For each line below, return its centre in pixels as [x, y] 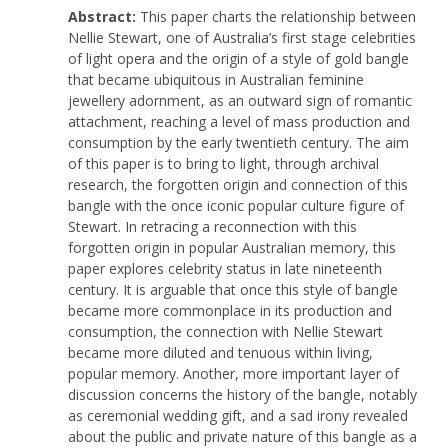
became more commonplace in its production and [230, 310]
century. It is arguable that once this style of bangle [233, 289]
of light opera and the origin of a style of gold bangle [238, 58]
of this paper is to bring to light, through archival [223, 163]
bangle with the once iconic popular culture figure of [236, 205]
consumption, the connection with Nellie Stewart [225, 331]
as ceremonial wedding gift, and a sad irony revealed [238, 415]
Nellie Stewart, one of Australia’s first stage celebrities [242, 37]
